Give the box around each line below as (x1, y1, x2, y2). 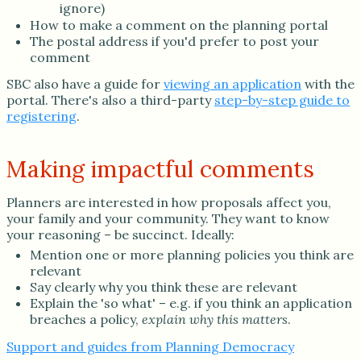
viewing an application (164, 76, 301, 93)
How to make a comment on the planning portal (29, 17, 328, 34)
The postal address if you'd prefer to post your (29, 33, 319, 50)
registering (6, 108, 77, 125)
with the (301, 76, 355, 93)
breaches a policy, (29, 311, 142, 328)
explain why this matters (141, 311, 288, 328)
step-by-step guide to (214, 92, 350, 109)
